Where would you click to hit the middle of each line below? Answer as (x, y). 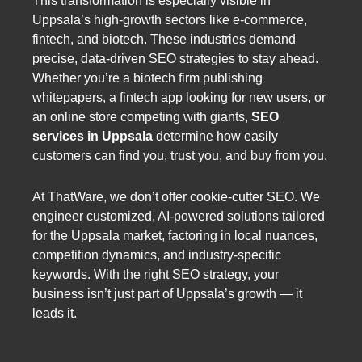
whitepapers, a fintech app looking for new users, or (179, 97)
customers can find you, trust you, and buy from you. (180, 155)
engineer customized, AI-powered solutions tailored (179, 216)
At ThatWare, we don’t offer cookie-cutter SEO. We (176, 196)
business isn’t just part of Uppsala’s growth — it (167, 293)
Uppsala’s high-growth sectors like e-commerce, (170, 19)
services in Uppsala (93, 136)
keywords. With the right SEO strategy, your (156, 274)
